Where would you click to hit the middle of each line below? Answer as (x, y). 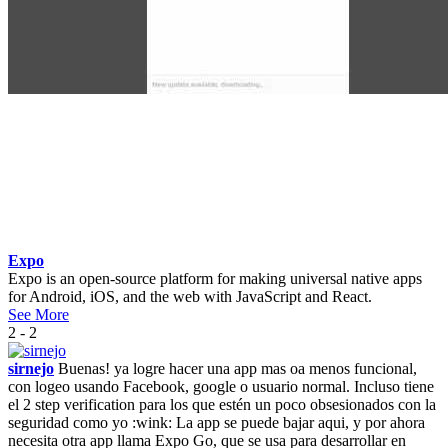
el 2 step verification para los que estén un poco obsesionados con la (222, 404)
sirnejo (31, 368)
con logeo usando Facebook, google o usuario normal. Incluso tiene (221, 386)
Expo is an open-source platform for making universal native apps (215, 278)
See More (38, 314)
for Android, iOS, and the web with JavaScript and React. (190, 296)
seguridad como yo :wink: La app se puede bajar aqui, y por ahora (216, 422)
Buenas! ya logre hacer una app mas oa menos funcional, (235, 368)
